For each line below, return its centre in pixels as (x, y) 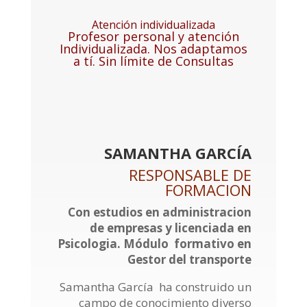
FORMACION (209, 189)
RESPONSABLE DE (191, 174)
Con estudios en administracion (160, 212)
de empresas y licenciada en (171, 228)
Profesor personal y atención (153, 36)
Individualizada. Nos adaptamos (153, 48)
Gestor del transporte (190, 259)
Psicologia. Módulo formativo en (155, 243)
